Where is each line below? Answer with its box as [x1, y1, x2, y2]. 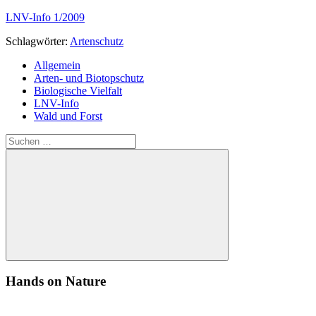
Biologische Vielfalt [34, 84, 122, 97]
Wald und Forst [34, 109, 102, 122]
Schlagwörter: [6, 35, 70, 47]
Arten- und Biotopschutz [34, 71, 144, 84]
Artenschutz [70, 35, 123, 47]
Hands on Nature [6, 274, 106, 289]
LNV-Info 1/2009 [6, 11, 85, 23]
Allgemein [34, 59, 80, 71]
